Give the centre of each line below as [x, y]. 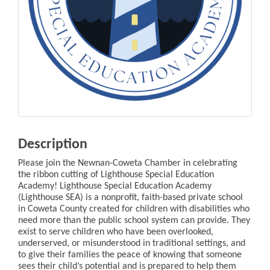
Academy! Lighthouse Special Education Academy [115, 187]
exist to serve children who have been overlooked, [116, 232]
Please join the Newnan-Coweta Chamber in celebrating [128, 164]
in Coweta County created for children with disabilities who [134, 209]
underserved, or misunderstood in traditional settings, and [132, 244]
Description [53, 145]
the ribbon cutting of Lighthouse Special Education [116, 175]
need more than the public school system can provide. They [134, 221]
